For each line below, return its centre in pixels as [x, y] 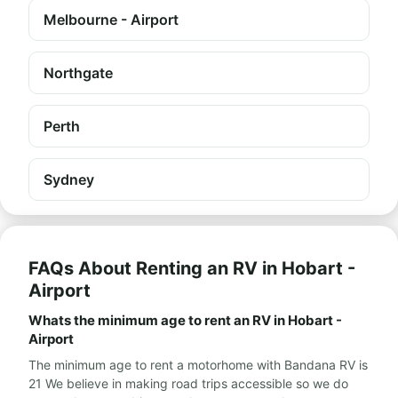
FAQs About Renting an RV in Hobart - [192, 268]
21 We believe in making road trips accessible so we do [188, 383]
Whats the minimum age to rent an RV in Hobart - [185, 320]
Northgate [78, 73]
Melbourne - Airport [111, 20]
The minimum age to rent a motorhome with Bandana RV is [198, 365]
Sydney [69, 179]
